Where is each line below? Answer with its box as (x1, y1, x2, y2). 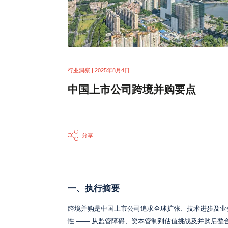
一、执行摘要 (67, 184, 120, 194)
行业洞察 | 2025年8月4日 (67, 67, 130, 73)
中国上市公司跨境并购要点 (67, 83, 196, 95)
